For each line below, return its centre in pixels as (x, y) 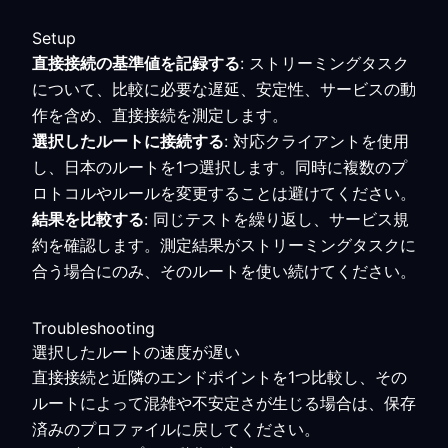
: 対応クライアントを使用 (316, 141)
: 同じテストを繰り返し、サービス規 (276, 219)
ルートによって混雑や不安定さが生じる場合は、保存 (224, 403)
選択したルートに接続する (128, 141)
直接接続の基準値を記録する (136, 63)
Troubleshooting (93, 328)
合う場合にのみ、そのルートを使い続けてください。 (224, 271)
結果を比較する (88, 219)
